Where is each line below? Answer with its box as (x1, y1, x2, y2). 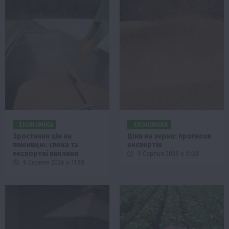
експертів (127, 140, 162, 149)
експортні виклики (13, 149, 78, 158)
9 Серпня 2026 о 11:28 (136, 150, 199, 157)
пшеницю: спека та (13, 140, 78, 149)
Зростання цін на (13, 131, 72, 141)
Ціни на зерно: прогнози (127, 131, 211, 141)
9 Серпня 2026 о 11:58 (21, 158, 84, 166)
